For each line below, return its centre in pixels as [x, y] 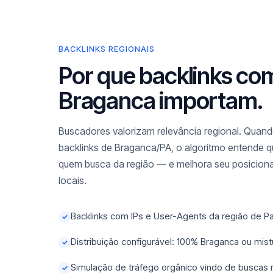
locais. [73, 180]
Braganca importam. [161, 101]
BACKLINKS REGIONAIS [107, 49]
